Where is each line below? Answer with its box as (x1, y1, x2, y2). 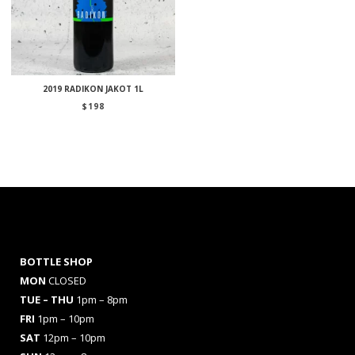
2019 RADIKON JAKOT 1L (43, 82, 144, 94)
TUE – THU (20, 292, 76, 307)
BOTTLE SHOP (20, 254, 93, 269)
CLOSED (48, 273, 86, 288)
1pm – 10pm (37, 311, 94, 326)
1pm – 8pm (76, 292, 128, 307)
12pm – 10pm (43, 330, 105, 345)
